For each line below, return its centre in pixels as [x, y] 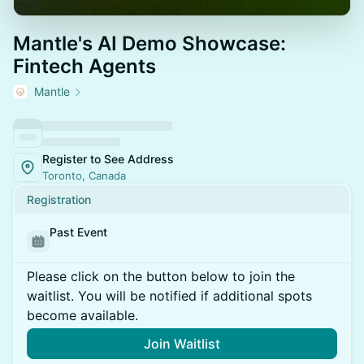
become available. [82, 315]
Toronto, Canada [84, 175]
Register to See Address [108, 159]
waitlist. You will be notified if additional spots [169, 296]
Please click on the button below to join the [161, 276]
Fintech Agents [84, 66]
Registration [59, 199]
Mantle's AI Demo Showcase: [149, 43]
